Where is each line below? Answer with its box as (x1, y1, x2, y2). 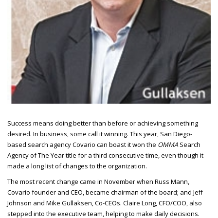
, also (186, 199, 202, 208)
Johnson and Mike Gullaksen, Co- (7, 199, 105, 208)
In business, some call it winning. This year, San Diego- (32, 129, 192, 139)
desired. (7, 129, 32, 139)
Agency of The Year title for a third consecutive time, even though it (7, 151, 203, 160)
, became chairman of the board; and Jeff (83, 188, 203, 197)
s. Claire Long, (117, 199, 159, 208)
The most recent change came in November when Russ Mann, (7, 177, 189, 186)
